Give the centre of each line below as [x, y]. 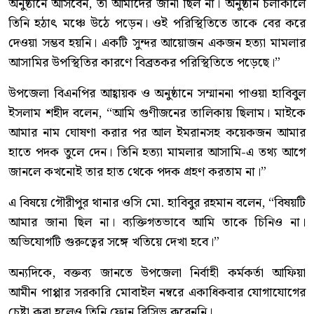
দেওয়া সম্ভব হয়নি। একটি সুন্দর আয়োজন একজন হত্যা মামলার [157, 43]
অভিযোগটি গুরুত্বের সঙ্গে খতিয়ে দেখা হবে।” [114, 242]
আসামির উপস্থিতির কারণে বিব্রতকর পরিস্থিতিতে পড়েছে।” [144, 62]
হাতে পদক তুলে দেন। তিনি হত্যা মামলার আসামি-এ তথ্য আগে [157, 152]
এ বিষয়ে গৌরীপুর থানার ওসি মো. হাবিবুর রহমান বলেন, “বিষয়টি [157, 203]
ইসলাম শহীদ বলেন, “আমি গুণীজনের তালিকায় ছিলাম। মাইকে [157, 113]
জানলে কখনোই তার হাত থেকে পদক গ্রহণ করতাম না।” [137, 172]
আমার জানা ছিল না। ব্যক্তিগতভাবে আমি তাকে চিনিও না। [157, 222]
